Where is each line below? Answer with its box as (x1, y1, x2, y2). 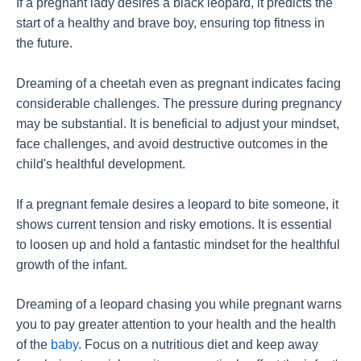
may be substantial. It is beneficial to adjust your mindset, (16, 116, 339, 131)
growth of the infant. (16, 257, 127, 272)
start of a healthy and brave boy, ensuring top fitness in (16, 16, 325, 31)
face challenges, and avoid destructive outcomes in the (16, 136, 328, 151)
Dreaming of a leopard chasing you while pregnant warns (16, 297, 342, 312)
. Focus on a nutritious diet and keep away (78, 338, 318, 352)
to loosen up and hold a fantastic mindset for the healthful (16, 237, 340, 251)
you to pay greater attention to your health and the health (16, 317, 336, 332)
